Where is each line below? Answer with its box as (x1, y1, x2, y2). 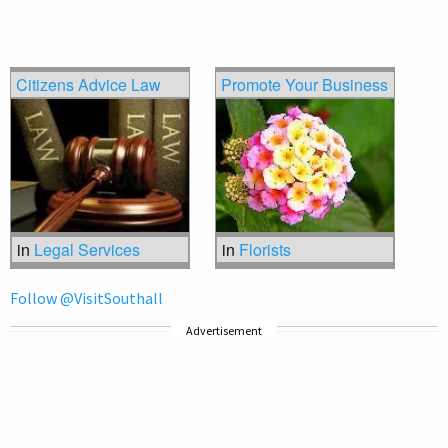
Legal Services (34, 238, 140, 262)
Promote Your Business (221, 72, 388, 96)
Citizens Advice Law (16, 72, 161, 96)
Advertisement (186, 322, 262, 338)
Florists (239, 238, 291, 262)
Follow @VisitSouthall (10, 287, 163, 308)
